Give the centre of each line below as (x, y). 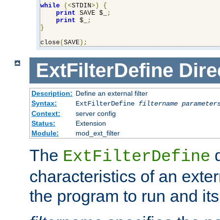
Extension (91, 123)
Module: (45, 133)
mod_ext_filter (97, 133)
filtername (158, 103)
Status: (43, 123)
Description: (52, 93)
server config (96, 113)
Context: (46, 113)
